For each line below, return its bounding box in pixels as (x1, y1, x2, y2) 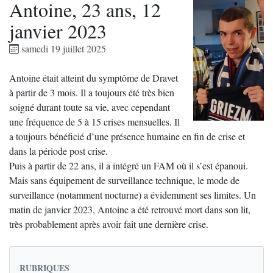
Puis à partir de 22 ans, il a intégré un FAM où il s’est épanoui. (9, 159, 248, 172)
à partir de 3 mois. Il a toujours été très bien (9, 86, 174, 99)
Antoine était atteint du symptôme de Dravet (9, 71, 178, 84)
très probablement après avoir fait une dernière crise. (9, 218, 208, 230)
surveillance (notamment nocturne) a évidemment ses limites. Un (9, 188, 256, 201)
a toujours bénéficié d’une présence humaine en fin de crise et (9, 130, 245, 143)
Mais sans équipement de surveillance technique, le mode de (9, 174, 239, 186)
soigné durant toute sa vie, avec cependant (9, 101, 170, 113)
